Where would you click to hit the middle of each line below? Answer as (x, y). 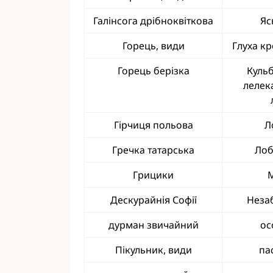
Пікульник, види (153, 250)
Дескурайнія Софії (153, 200)
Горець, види (153, 46)
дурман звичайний (153, 225)
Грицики (153, 175)
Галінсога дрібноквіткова (153, 21)
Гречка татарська (153, 150)
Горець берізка (153, 71)
